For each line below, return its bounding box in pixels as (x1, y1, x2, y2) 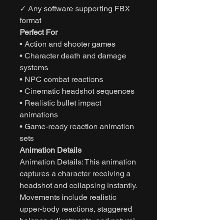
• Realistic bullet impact (20, 98, 101, 108)
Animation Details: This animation (20, 157, 136, 166)
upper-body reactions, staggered (20, 204, 132, 214)
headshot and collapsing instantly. (20, 180, 137, 190)
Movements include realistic (20, 192, 116, 202)
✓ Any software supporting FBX (20, 3, 130, 13)
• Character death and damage (20, 51, 126, 60)
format (20, 15, 41, 25)
